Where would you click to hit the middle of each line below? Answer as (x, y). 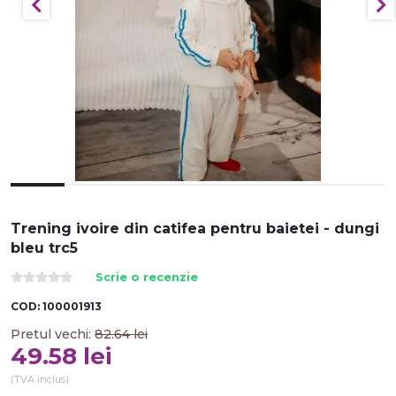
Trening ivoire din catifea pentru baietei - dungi (195, 228)
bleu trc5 (44, 248)
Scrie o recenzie (147, 277)
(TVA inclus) (40, 379)
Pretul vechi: (53, 334)
